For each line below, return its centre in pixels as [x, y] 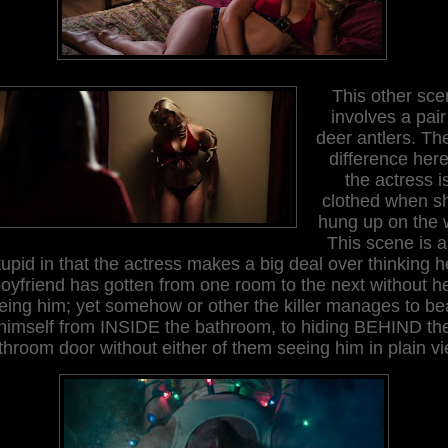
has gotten [111, 284]
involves [363, 116]
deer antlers [363, 137]
